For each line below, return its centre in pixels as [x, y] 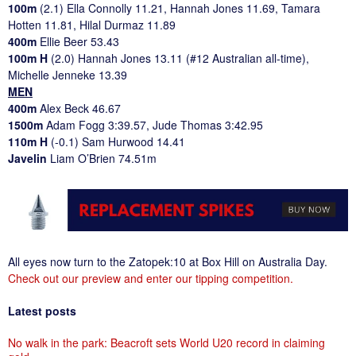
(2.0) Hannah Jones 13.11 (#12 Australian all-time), [180, 58]
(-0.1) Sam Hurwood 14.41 [118, 141]
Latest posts [42, 310]
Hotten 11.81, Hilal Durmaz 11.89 [92, 24]
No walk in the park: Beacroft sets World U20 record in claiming [166, 342]
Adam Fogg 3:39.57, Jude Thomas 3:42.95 [155, 124]
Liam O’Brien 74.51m [103, 158]
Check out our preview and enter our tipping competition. [151, 278]
